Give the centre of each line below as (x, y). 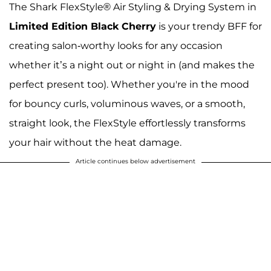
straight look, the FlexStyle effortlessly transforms (127, 123)
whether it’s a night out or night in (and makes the (132, 65)
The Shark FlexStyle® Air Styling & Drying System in (133, 7)
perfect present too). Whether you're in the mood (129, 85)
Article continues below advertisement (135, 162)
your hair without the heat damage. (95, 143)
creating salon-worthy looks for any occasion (116, 46)
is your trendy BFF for (209, 27)
